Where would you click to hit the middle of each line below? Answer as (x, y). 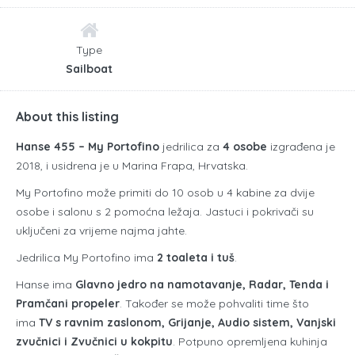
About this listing (67, 116)
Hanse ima (46, 284)
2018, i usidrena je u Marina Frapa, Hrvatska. (132, 165)
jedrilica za (191, 146)
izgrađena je (301, 146)
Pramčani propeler (68, 303)
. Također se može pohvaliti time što (214, 303)
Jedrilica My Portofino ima (86, 257)
